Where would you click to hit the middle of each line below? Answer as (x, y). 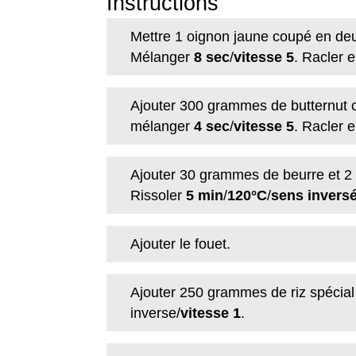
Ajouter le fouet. (181, 244)
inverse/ (156, 313)
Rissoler (157, 196)
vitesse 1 (211, 313)
